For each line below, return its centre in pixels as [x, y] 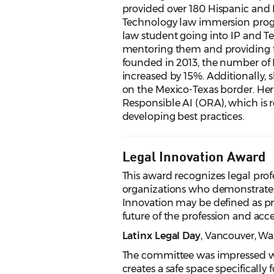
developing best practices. [183, 117]
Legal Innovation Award [194, 156]
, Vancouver [227, 236]
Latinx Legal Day [161, 236]
